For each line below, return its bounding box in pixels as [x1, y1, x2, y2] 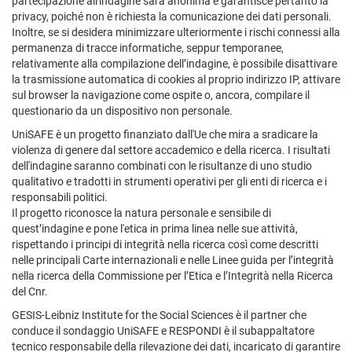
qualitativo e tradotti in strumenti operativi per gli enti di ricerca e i [12, 174, 327, 188]
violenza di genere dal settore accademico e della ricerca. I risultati [12, 143, 330, 156]
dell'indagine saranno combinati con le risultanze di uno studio [12, 159, 312, 172]
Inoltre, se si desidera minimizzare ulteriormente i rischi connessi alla [12, 25, 340, 38]
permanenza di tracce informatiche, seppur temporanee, [12, 41, 284, 54]
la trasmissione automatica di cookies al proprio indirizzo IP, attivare [12, 72, 340, 86]
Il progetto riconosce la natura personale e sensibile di [12, 206, 271, 219]
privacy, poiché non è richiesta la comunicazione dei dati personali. [12, 9, 332, 23]
